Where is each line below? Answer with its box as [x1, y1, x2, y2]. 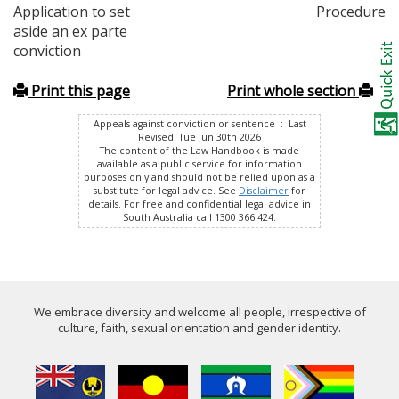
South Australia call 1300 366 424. [123, 211, 276, 224]
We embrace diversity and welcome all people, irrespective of [33, 304, 366, 321]
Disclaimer [239, 184, 289, 198]
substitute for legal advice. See [94, 184, 239, 198]
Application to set [13, 2, 130, 22]
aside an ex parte [13, 21, 127, 42]
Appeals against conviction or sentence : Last [93, 118, 306, 131]
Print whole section [227, 81, 359, 102]
